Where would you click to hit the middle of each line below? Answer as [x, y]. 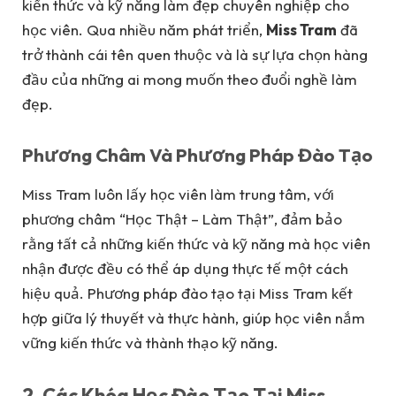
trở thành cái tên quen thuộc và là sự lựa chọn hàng [195, 55]
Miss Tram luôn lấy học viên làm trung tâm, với [178, 194]
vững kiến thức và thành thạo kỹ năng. [150, 342]
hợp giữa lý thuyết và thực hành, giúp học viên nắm [194, 317]
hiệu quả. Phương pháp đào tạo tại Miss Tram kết [187, 293]
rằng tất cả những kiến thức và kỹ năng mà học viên [196, 243]
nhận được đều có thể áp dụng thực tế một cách [185, 268]
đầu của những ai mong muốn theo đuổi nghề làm [190, 80]
